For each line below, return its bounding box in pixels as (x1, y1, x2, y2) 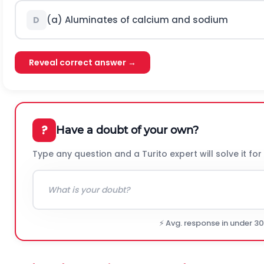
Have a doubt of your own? (56, 123, 199, 137)
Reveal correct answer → (29, 57, 136, 68)
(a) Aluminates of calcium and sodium (46, 13, 228, 26)
